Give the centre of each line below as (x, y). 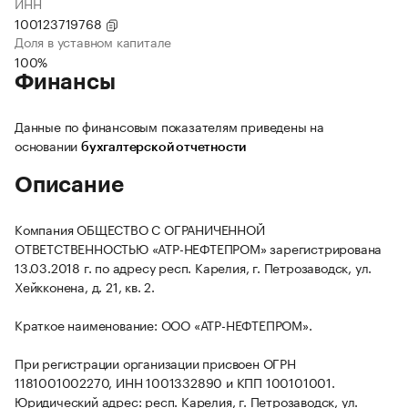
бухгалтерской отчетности (164, 148)
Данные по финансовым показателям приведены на (169, 126)
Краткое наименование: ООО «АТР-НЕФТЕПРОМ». (163, 325)
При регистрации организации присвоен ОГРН (155, 363)
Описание (69, 185)
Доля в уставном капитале (93, 41)
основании (48, 145)
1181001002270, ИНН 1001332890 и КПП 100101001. (175, 382)
